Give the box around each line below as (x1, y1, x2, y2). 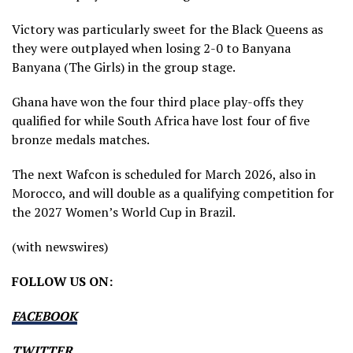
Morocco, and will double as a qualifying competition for (12, 184, 334, 202)
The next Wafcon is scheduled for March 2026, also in (12, 165, 316, 183)
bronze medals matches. (12, 130, 150, 148)
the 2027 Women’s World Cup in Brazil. (12, 203, 236, 221)
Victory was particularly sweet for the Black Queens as (12, 20, 323, 38)
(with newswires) (12, 237, 108, 255)
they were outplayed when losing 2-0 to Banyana (12, 39, 291, 57)
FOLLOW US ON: (12, 272, 113, 290)
